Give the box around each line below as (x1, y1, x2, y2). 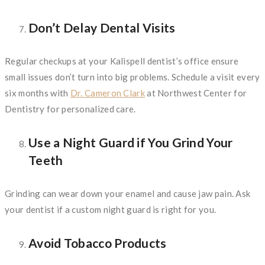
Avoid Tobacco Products (28, 235, 167, 250)
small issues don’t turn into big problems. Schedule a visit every (5, 71, 260, 82)
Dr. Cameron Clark (70, 87, 145, 98)
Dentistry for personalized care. (5, 103, 136, 114)
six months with (5, 87, 70, 98)
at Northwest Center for (144, 87, 247, 98)
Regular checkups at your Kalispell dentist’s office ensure (5, 55, 239, 66)
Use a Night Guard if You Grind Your (28, 134, 233, 150)
